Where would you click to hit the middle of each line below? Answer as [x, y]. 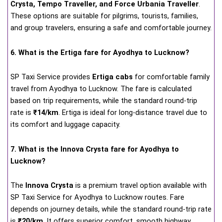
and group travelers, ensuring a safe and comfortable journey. [111, 28]
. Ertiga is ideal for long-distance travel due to [133, 113]
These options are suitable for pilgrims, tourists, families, [104, 16]
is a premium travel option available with [140, 186]
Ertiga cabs [112, 77]
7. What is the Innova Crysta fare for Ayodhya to [95, 149]
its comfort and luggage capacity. [65, 125]
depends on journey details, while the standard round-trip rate [111, 209]
